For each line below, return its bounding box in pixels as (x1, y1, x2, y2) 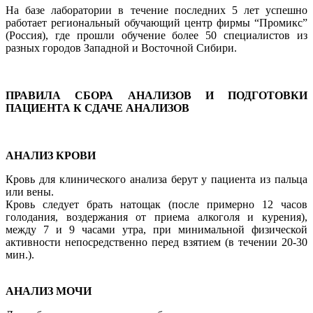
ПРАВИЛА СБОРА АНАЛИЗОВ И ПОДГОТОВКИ (6, 89, 307, 101)
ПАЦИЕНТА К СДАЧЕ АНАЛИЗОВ (6, 101, 189, 114)
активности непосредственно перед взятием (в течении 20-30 (6, 235, 307, 248)
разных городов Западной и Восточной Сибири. (6, 41, 237, 54)
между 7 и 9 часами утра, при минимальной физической (6, 223, 307, 235)
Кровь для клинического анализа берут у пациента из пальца (6, 173, 307, 185)
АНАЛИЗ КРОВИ (6, 149, 96, 161)
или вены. (6, 185, 54, 198)
